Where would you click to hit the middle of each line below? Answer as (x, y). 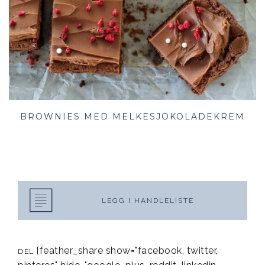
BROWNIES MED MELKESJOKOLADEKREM (132, 117)
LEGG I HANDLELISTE (148, 201)
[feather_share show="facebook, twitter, (126, 251)
